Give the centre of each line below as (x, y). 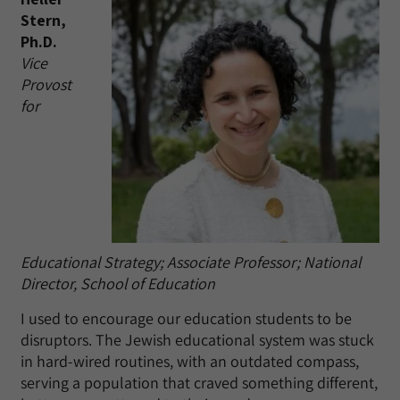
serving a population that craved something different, (199, 383)
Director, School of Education (121, 283)
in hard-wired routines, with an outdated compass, (190, 361)
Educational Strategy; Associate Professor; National (191, 262)
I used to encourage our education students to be (186, 318)
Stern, (43, 20)
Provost (46, 84)
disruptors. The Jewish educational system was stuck (197, 340)
